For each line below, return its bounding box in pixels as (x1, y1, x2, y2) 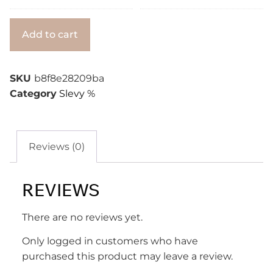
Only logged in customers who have (22, 235, 198, 247)
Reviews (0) (29, 140, 85, 152)
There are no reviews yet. (22, 211, 143, 223)
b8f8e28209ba (34, 73, 104, 85)
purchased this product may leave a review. (22, 250, 233, 263)
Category (10, 88, 57, 100)
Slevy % (59, 88, 95, 100)
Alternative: (90, 20, 146, 32)
